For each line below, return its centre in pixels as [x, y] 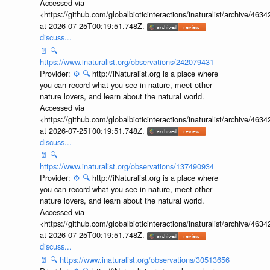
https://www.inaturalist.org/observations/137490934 [127, 166]
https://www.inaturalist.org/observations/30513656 [144, 259]
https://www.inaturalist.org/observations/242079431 [127, 61]
